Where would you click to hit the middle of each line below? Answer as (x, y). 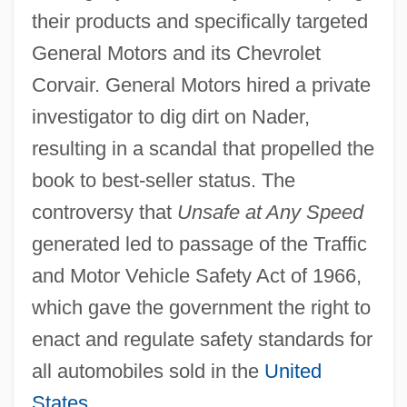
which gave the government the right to (201, 307)
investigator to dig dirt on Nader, (170, 116)
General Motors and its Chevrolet (176, 53)
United (293, 371)
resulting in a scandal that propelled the (203, 148)
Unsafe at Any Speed (270, 212)
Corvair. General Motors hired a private (201, 84)
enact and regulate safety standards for (202, 339)
